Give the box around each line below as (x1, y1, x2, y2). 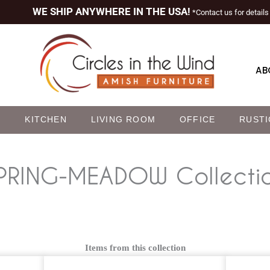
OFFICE (180, 115, 216, 124)
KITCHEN (25, 115, 67, 124)
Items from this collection (84, 242, 186, 253)
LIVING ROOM (90, 115, 155, 124)
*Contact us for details (190, 8, 269, 17)
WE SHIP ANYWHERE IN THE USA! (32, 5, 190, 18)
